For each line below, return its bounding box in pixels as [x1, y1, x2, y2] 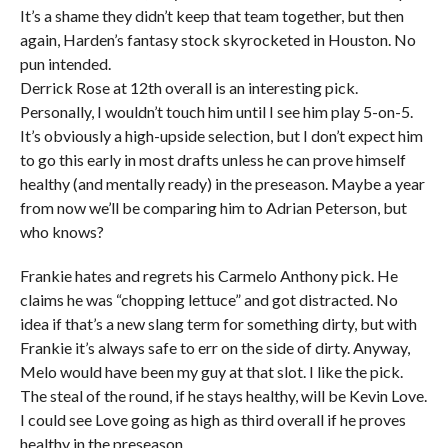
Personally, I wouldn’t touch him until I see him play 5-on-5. [19, 102, 413, 121]
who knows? [19, 222, 104, 241]
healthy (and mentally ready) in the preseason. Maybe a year [19, 174, 425, 193]
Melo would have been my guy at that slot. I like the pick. [19, 362, 403, 381]
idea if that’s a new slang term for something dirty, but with [19, 314, 417, 333]
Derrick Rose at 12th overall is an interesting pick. [19, 78, 358, 97]
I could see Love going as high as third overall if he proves [19, 410, 406, 429]
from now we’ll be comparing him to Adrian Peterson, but [19, 198, 407, 217]
